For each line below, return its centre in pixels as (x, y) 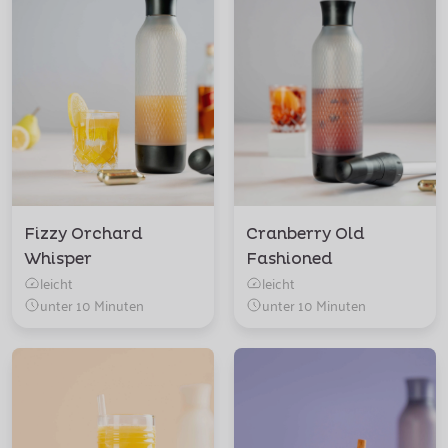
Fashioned (289, 258)
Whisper (58, 258)
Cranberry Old (305, 233)
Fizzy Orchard (83, 233)
